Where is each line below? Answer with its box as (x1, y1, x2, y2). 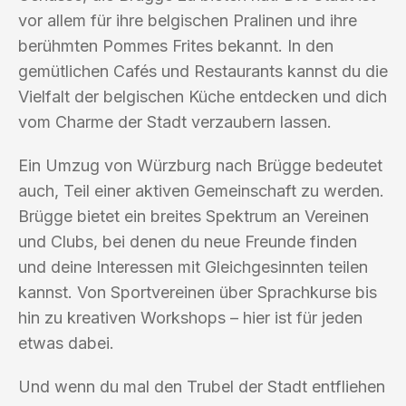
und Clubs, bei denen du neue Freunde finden (18, 231, 357, 251)
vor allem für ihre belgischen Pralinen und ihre (18, 10, 357, 30)
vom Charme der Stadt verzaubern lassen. (18, 111, 332, 131)
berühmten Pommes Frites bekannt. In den (18, 35, 333, 55)
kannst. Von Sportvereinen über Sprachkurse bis (18, 282, 377, 302)
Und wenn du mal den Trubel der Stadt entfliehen (18, 376, 385, 396)
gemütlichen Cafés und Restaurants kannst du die (18, 61, 388, 81)
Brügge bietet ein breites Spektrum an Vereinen (18, 206, 369, 226)
